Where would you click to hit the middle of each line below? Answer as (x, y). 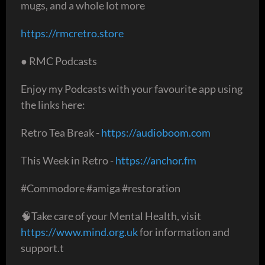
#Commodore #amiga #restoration (101, 188)
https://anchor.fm (156, 160)
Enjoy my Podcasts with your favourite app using (132, 88)
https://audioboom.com (156, 132)
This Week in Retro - (68, 160)
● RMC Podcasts (59, 61)
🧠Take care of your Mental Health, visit (111, 216)
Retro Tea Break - (61, 132)
